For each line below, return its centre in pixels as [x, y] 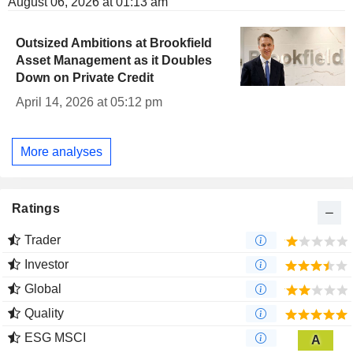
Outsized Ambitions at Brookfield [114, 43]
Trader [43, 240]
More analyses [61, 151]
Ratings [36, 209]
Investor [46, 265]
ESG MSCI [55, 338]
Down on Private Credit [85, 78]
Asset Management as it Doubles [114, 61]
